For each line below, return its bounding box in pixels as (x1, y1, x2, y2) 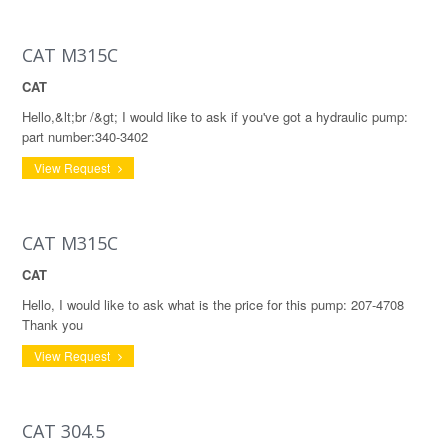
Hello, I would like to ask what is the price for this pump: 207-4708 (22, 295, 404, 314)
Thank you (22, 315, 83, 334)
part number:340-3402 (22, 127, 148, 146)
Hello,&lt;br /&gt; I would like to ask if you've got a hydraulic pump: (22, 107, 408, 126)
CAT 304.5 (22, 419, 105, 443)
